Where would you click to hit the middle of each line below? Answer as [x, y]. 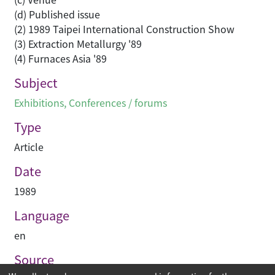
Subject [36, 83]
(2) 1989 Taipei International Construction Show [124, 29]
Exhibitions [39, 103]
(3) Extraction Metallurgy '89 [78, 44]
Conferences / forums [118, 103]
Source [34, 260]
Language [42, 215]
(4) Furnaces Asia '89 [60, 59]
